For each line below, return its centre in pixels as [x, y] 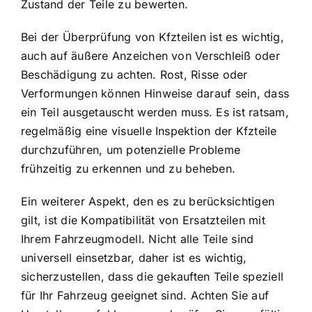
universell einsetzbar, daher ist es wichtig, [134, 258]
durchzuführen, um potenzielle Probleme [131, 150]
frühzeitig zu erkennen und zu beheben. [128, 169]
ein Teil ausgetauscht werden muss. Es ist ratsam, [155, 112]
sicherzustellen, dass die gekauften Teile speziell [152, 277]
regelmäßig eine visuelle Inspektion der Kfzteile [149, 131]
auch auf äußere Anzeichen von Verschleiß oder [150, 56]
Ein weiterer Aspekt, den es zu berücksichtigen [148, 202]
